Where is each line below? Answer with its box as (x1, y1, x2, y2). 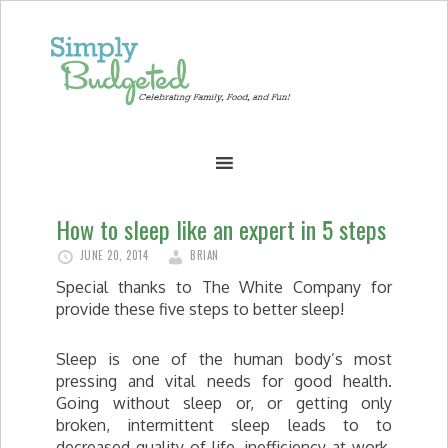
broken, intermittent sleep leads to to (56, 415, 392, 435)
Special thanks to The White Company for (56, 277, 392, 297)
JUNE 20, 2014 (79, 247, 148, 263)
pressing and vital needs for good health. (56, 371, 392, 391)
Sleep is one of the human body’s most (56, 349, 392, 369)
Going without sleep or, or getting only (56, 393, 392, 413)
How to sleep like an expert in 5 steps (56, 211, 386, 247)
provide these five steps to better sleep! (56, 299, 344, 319)
